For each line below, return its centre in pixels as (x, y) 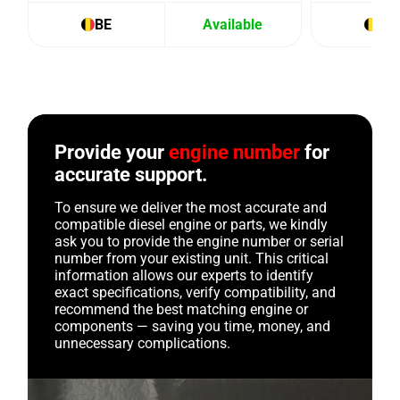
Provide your (112, 153)
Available (233, 25)
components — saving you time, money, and (193, 327)
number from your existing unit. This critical (192, 259)
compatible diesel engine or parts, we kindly (192, 225)
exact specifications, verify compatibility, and (196, 293)
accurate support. (131, 175)
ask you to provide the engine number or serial (200, 242)
